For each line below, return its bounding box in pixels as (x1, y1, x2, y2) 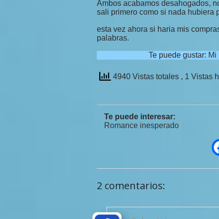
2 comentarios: (97, 179, 165, 192)
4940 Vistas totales (111, 72, 181, 81)
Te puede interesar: (104, 112, 175, 121)
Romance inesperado (104, 121, 179, 130)
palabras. (97, 34, 129, 42)
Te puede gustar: (149, 51, 209, 59)
